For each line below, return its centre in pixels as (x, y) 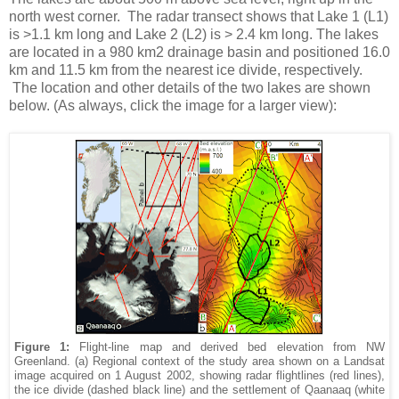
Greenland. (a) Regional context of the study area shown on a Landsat (199, 361)
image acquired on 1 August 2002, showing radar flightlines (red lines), (199, 375)
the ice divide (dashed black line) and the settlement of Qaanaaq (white (199, 390)
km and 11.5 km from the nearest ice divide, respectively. (186, 69)
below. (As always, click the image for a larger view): (173, 105)
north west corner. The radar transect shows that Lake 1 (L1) (199, 16)
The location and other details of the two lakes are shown (190, 87)
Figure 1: (47, 347)
